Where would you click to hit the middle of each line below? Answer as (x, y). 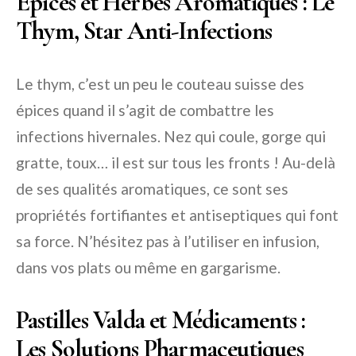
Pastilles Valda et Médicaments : (161, 319)
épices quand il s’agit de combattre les (145, 110)
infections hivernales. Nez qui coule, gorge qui (171, 136)
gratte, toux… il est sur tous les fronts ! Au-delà (176, 162)
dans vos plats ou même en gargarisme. (148, 267)
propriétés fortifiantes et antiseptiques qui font (177, 215)
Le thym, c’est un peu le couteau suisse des (160, 83)
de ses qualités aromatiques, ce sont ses (152, 188)
